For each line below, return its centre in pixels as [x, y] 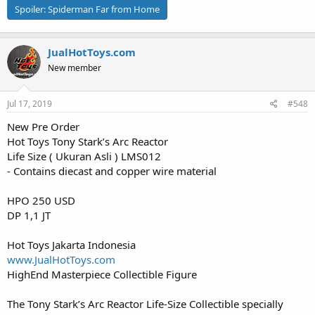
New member [75, 67]
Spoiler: [31, 9]
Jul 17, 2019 [30, 104]
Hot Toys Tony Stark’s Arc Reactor [88, 141]
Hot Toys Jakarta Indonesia [71, 245]
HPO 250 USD [41, 200]
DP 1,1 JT [29, 215]
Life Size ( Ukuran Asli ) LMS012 [84, 156]
